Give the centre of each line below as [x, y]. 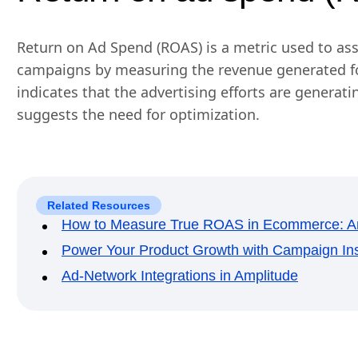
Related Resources [99, 205]
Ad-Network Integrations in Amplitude [180, 276]
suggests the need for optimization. [138, 114]
